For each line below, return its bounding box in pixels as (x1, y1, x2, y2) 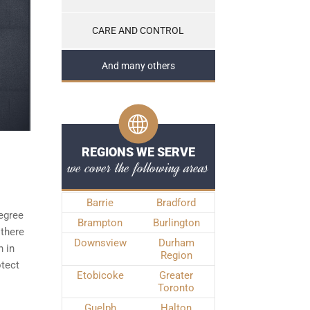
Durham (158, 237, 194, 249)
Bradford (156, 197, 196, 209)
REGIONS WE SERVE (81, 145, 195, 159)
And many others (101, 60, 175, 72)
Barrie (86, 197, 113, 209)
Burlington (152, 217, 200, 229)
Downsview (73, 237, 127, 249)
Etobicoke (76, 269, 124, 282)
